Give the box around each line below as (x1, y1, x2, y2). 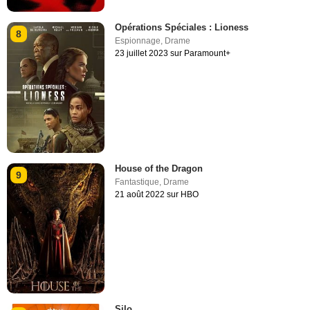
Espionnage (115, 36, 161, 46)
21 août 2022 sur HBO (115, 189, 199, 199)
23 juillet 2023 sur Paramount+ (115, 48, 231, 59)
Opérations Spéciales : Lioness (115, 22, 249, 33)
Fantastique (115, 176, 160, 187)
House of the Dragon (115, 163, 203, 174)
